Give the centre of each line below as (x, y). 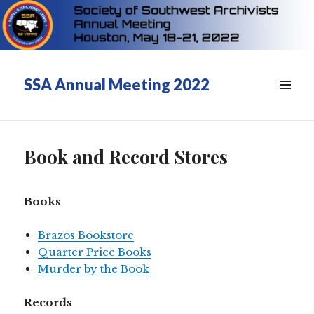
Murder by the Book (94, 269)
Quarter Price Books (95, 252)
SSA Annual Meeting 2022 (117, 85)
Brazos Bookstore (86, 235)
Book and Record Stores (126, 157)
